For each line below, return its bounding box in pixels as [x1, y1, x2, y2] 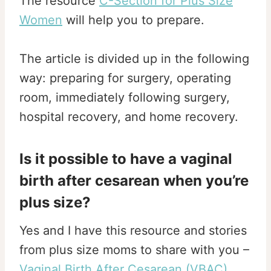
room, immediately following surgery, [19, 90, 230, 105]
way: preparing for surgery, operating [19, 71, 231, 86]
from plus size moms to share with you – [19, 243, 249, 258]
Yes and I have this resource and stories [19, 223, 247, 238]
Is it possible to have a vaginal [19, 150, 232, 168]
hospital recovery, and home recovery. [19, 109, 246, 125]
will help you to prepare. [62, 13, 204, 28]
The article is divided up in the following [19, 51, 249, 67]
